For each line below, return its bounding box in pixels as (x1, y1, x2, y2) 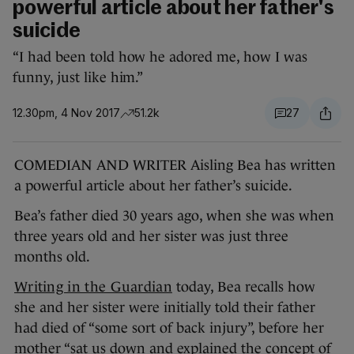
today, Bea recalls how (171, 279, 315, 296)
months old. (14, 249, 90, 265)
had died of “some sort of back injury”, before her (14, 320, 324, 337)
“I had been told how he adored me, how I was (13, 49, 307, 66)
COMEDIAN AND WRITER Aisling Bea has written (14, 157, 336, 174)
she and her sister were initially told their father (14, 299, 315, 316)
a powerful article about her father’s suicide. (14, 178, 292, 194)
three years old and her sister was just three (14, 228, 288, 245)
